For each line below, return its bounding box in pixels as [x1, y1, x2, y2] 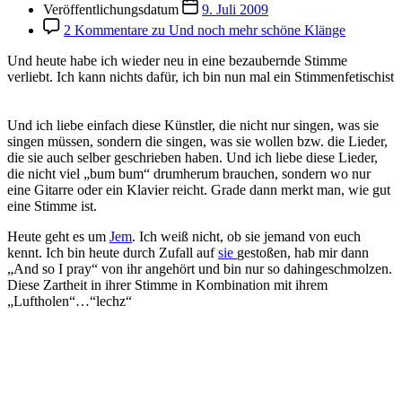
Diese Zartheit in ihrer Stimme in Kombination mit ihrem [7, 276, 328, 293]
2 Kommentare [64, 22, 148, 38]
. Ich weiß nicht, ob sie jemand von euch [132, 228, 361, 244]
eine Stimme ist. [7, 197, 97, 214]
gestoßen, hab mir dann [237, 244, 369, 260]
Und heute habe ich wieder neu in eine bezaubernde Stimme [7, 52, 347, 68]
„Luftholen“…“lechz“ [7, 293, 132, 309]
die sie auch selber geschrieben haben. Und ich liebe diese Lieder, [7, 149, 378, 165]
